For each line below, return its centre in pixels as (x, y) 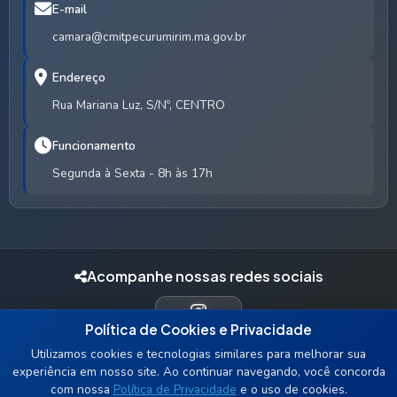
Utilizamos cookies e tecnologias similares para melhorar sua (198, 354)
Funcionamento (94, 146)
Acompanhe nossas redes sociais (205, 276)
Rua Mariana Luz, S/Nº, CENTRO (139, 105)
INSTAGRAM (198, 338)
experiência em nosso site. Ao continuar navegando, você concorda (198, 372)
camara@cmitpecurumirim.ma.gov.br (149, 37)
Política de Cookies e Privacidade (198, 329)
